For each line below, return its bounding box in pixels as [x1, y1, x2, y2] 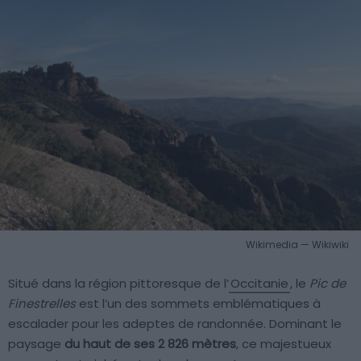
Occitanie [230, 275, 288, 293]
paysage [8, 335, 64, 353]
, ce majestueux [236, 335, 331, 353]
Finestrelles [8, 295, 76, 313]
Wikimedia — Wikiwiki [246, 238, 349, 252]
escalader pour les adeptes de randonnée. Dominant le [8, 315, 342, 333]
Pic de [309, 275, 346, 293]
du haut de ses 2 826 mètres [64, 335, 236, 353]
